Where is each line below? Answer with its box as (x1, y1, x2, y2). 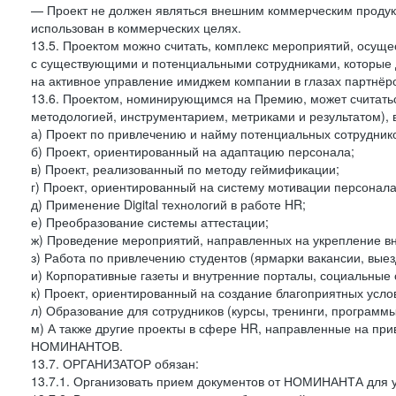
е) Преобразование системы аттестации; (31, 213, 269, 231)
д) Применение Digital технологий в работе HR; (31, 195, 306, 213)
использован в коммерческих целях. (31, 19, 241, 36)
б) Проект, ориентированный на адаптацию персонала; (31, 142, 354, 160)
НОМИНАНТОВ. (31, 337, 123, 354)
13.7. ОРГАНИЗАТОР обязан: (31, 354, 199, 372)
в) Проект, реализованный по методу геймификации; (31, 160, 339, 178)
